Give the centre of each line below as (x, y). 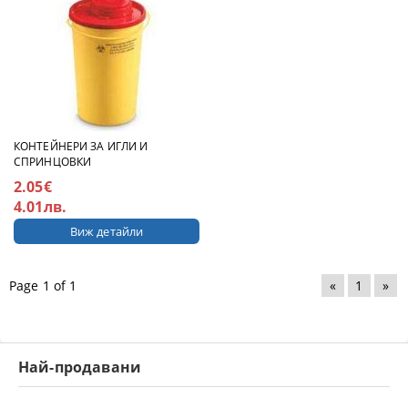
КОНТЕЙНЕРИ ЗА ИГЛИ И (81, 146)
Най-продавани (80, 367)
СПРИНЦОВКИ (53, 161)
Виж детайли (107, 231)
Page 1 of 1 (43, 285)
